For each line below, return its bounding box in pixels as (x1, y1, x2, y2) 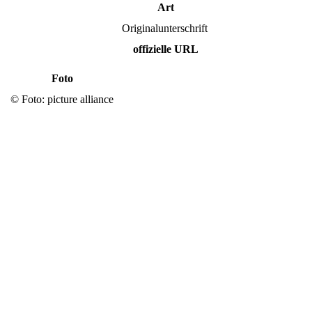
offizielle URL (132, 42, 198, 55)
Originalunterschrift (122, 22, 208, 34)
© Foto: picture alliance (10, 93, 114, 105)
